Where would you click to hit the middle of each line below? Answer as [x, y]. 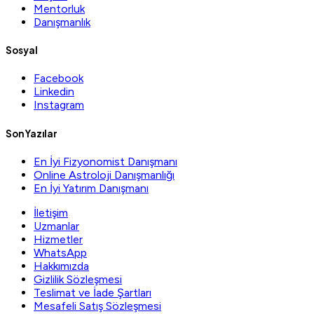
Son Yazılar [32, 133]
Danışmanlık [62, 22]
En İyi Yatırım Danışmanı [91, 188]
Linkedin [54, 92]
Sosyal [22, 50]
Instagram [59, 105]
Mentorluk [59, 9]
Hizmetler [58, 239]
